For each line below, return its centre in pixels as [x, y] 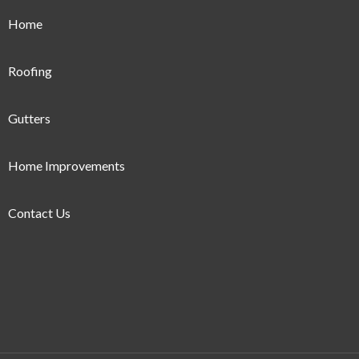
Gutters [30, 119]
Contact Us [40, 213]
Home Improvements [67, 166]
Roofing [30, 71]
